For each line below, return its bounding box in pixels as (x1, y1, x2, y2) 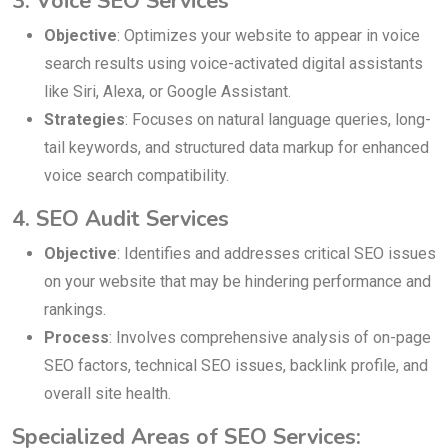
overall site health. (44, 384, 171, 404)
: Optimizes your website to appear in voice (117, 26, 420, 46)
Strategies (44, 110, 125, 130)
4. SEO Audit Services (12, 204, 229, 235)
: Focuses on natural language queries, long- (125, 110, 431, 130)
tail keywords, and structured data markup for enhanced (44, 138, 429, 158)
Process (44, 328, 109, 348)
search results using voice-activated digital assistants (44, 54, 423, 74)
